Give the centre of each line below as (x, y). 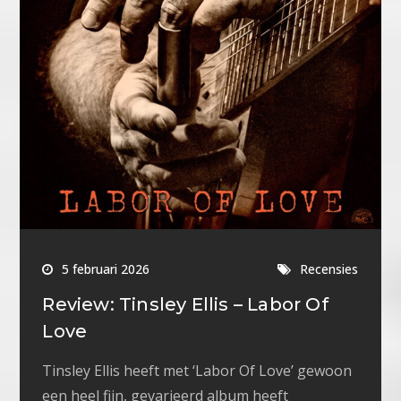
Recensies (329, 269)
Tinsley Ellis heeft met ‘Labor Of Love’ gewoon (197, 371)
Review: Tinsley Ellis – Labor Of (185, 305)
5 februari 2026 (106, 269)
